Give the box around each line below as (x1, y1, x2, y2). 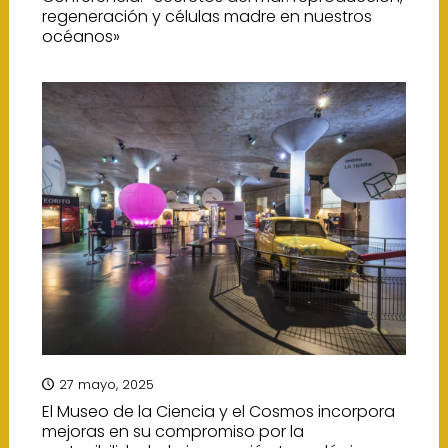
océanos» (41, 24, 120, 48)
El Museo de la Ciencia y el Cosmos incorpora (41, 399, 395, 423)
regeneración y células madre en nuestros (41, 4, 372, 28)
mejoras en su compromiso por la (41, 419, 304, 443)
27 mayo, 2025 (58, 374, 154, 394)
